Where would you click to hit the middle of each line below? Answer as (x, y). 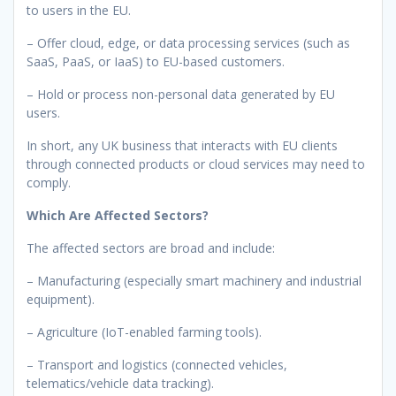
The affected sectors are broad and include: (151, 247)
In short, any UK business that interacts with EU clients (182, 145)
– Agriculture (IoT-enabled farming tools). (144, 331)
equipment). (61, 299)
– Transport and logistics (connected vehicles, (157, 364)
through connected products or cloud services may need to (196, 164)
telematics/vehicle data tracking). (120, 383)
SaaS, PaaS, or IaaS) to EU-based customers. (156, 61)
